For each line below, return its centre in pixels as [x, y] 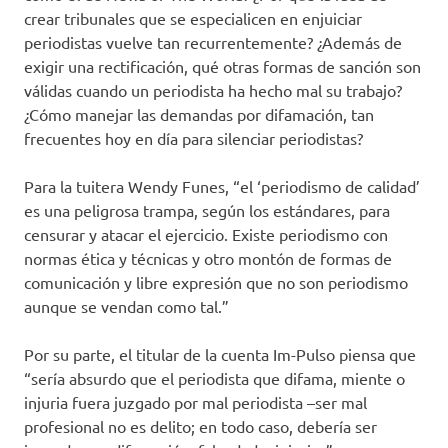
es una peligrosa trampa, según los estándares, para [207, 210]
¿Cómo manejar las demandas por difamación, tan [199, 114]
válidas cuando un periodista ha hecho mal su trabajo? [213, 90]
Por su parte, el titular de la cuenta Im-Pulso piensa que [220, 354]
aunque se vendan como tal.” [126, 306]
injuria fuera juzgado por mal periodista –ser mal [195, 402]
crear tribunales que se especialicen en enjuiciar [193, 18]
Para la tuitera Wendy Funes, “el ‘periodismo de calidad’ [222, 186]
